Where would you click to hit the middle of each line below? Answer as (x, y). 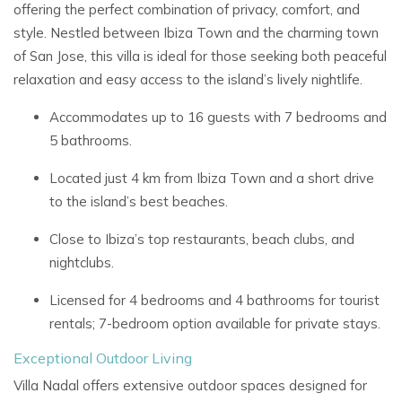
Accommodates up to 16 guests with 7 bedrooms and (218, 117)
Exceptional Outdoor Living (103, 358)
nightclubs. (82, 262)
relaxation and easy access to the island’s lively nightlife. (188, 79)
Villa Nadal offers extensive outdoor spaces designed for (190, 385)
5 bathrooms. (91, 140)
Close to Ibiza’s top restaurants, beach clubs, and (202, 239)
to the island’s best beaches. (139, 201)
